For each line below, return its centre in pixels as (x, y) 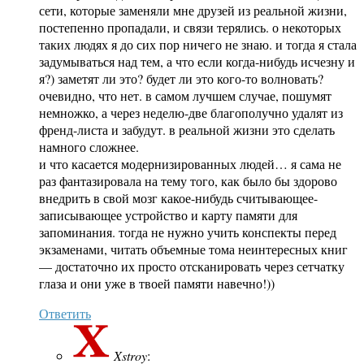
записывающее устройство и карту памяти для (168, 215)
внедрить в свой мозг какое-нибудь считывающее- (178, 198)
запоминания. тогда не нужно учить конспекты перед (188, 232)
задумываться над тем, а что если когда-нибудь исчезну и (197, 62)
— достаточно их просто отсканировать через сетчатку (192, 266)
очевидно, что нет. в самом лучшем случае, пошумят (185, 96)
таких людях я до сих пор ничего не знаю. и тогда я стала (198, 45)
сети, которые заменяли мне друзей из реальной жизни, (193, 11)
